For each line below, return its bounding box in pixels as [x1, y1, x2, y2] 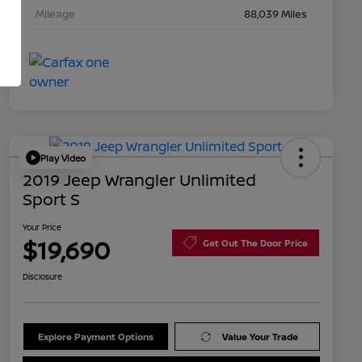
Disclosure [23, 271, 62, 283]
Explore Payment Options [37, 330, 154, 343]
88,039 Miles [244, 6, 307, 22]
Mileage [36, 6, 75, 22]
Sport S [23, 188, 80, 211]
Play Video [40, 151, 86, 164]
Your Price [23, 221, 61, 234]
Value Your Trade [222, 330, 299, 343]
